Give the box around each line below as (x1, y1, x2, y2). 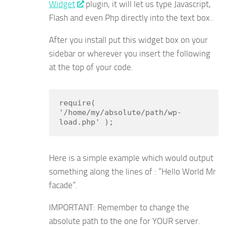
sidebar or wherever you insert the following (49, 48, 210, 59)
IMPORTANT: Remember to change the (49, 202, 189, 213)
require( (59, 98, 95, 108)
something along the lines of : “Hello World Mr (49, 166, 216, 177)
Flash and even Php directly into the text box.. (49, 13, 214, 23)
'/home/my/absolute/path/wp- (59, 108, 182, 118)
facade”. (49, 180, 78, 191)
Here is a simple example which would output (49, 153, 213, 163)
